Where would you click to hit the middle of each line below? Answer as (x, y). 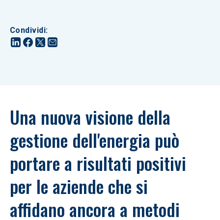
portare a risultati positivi (100, 163)
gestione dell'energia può (97, 140)
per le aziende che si (81, 186)
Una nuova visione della (92, 117)
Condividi (28, 30)
